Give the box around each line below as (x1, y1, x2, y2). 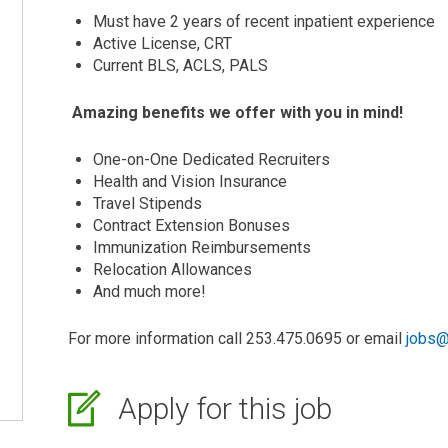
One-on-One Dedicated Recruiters (93, 150, 330, 169)
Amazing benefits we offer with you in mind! (68, 103, 403, 122)
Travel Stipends (93, 194, 202, 213)
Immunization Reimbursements (93, 238, 311, 257)
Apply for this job (111, 391, 332, 426)
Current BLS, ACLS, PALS (93, 56, 268, 75)
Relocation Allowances (93, 260, 252, 279)
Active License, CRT (93, 34, 232, 53)
